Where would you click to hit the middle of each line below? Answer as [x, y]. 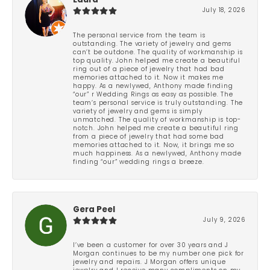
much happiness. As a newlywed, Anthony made [157, 154]
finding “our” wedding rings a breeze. [139, 162]
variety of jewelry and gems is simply [138, 111]
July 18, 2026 [224, 10]
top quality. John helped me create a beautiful [157, 61]
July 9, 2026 [224, 220]
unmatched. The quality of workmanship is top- [157, 120]
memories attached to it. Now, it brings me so [154, 145]
